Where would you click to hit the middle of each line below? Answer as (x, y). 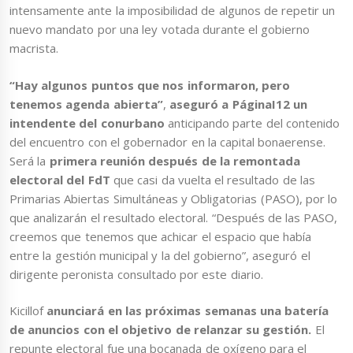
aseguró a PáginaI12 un (236, 104)
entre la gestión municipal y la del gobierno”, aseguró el (160, 255)
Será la (28, 160)
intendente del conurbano (89, 123)
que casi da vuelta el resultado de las (214, 179)
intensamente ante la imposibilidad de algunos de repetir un (173, 11)
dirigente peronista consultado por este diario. (138, 274)
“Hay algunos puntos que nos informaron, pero (150, 85)
